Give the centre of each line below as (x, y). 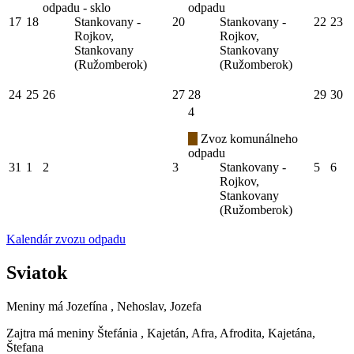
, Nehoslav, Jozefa (156, 306)
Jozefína (87, 306)
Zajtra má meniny (52, 333)
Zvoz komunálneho (248, 139)
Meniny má (36, 306)
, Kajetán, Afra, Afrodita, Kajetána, (228, 333)
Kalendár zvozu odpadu (66, 239)
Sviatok (37, 272)
